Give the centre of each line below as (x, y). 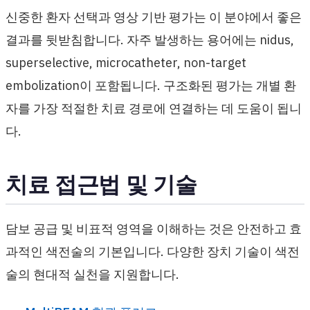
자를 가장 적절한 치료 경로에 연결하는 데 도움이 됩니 (154, 108)
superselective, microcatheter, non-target (126, 62)
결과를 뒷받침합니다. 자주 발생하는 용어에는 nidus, (150, 39)
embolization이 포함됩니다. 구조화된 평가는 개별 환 (151, 85)
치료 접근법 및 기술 (101, 184)
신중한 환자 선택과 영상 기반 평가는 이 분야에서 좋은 (154, 17)
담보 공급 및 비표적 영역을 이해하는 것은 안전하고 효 (154, 228)
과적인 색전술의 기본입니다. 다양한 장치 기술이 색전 (153, 251)
